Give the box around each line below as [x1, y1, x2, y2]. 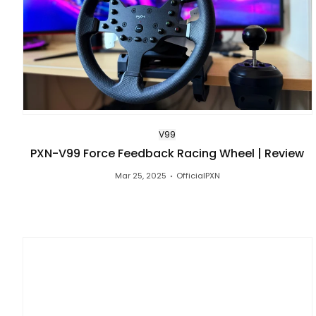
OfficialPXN [176, 170, 220, 182]
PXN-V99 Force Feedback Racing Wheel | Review [30, 145, 305, 162]
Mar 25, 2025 [114, 170, 166, 182]
